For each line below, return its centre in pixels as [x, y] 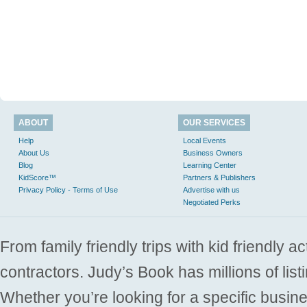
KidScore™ [37, 177]
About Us [34, 153]
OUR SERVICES [214, 123]
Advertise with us [211, 190]
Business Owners [213, 153]
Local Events [205, 140]
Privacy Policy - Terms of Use [68, 190]
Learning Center [210, 165]
